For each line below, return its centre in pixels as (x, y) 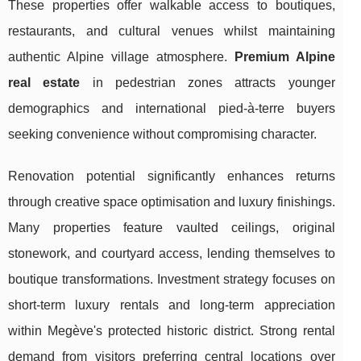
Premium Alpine (284, 56)
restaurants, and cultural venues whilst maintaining (172, 31)
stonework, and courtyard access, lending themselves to (172, 253)
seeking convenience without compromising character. (162, 134)
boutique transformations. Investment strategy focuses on (172, 279)
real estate (44, 82)
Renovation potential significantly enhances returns (172, 176)
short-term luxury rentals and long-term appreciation (172, 305)
